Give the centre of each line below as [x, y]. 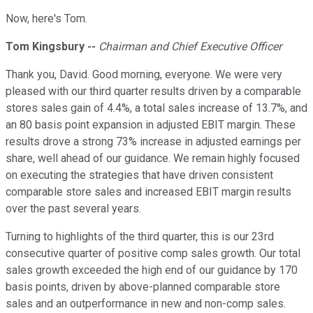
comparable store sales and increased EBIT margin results [148, 192]
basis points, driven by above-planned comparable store [143, 287]
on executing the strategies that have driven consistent [139, 175]
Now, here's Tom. [46, 19]
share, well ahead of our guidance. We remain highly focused [153, 159]
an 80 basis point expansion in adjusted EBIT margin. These [151, 125]
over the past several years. [73, 209]
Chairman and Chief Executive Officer [190, 47]
